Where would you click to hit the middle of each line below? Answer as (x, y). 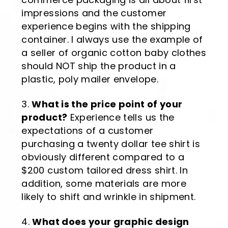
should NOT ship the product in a (99, 66)
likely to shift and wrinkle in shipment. (109, 197)
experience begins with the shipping (106, 26)
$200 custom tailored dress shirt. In (105, 170)
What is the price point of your (107, 104)
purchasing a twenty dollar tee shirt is (111, 144)
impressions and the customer (94, 13)
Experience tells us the (121, 118)
